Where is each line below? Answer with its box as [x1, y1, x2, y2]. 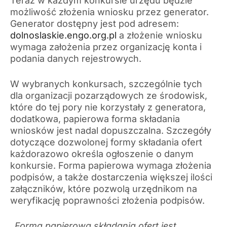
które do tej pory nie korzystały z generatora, [10, 102, 206, 113]
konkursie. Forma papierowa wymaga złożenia [10, 160, 211, 171]
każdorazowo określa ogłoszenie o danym [10, 148, 194, 160]
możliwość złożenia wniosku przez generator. [10, 7, 209, 18]
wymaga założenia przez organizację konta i [10, 42, 202, 53]
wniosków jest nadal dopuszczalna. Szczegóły [10, 125, 211, 136]
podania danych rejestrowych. [10, 53, 141, 64]
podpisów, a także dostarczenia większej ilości [10, 172, 212, 183]
